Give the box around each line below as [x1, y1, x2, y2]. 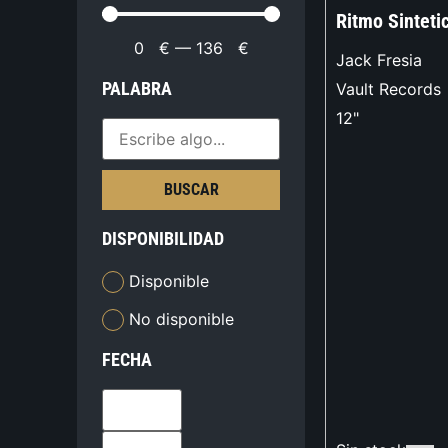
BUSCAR [163, 180, 219, 200]
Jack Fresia [336, 50, 422, 71]
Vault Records [336, 79, 441, 100]
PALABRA [102, 78, 173, 100]
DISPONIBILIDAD [102, 228, 225, 250]
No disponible [129, 308, 235, 329]
